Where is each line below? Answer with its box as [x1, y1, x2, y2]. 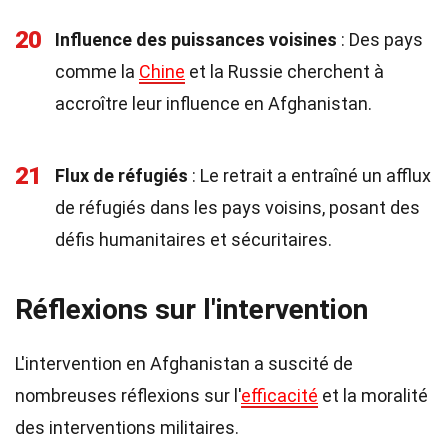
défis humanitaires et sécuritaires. [55, 229, 332, 250]
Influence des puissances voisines [55, 29, 337, 50]
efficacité [241, 385, 318, 406]
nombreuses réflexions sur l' [15, 385, 241, 406]
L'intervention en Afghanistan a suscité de [15, 353, 353, 374]
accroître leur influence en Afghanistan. [55, 93, 372, 114]
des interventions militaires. [15, 417, 239, 438]
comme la [55, 61, 139, 82]
